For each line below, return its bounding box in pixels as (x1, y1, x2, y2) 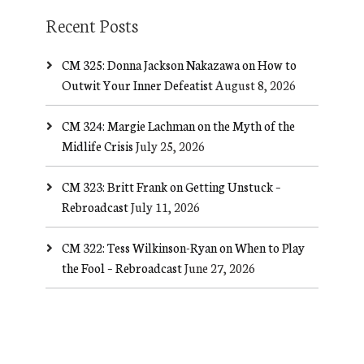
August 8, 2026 (214, 76, 296, 93)
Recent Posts (45, 12, 138, 37)
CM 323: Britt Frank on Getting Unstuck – (61, 178, 281, 195)
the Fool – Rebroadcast (61, 259, 182, 276)
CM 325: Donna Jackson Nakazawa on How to (61, 56, 297, 73)
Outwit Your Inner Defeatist (61, 76, 213, 93)
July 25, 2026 (135, 137, 205, 154)
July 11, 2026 (130, 198, 200, 215)
